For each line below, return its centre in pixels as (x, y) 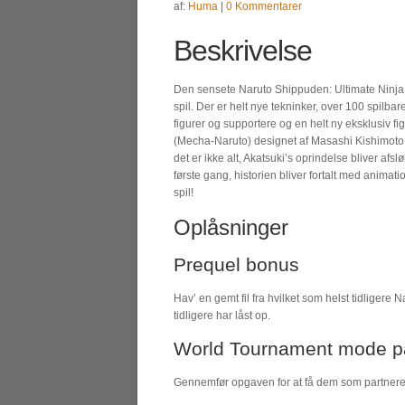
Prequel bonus (236, 265)
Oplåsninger (231, 227)
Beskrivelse (243, 51)
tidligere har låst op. (222, 316)
